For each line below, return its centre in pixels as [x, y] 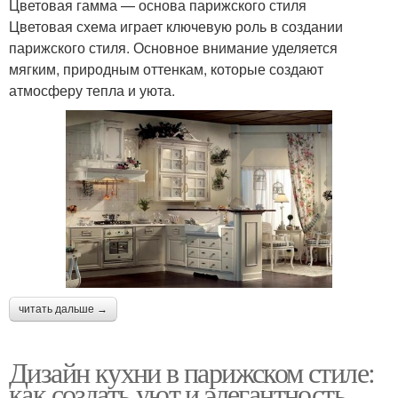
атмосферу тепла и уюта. [92, 91]
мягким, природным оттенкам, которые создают [166, 69]
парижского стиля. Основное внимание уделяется [173, 48]
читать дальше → [63, 310]
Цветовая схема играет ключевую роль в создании [176, 27]
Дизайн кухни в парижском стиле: [192, 372]
